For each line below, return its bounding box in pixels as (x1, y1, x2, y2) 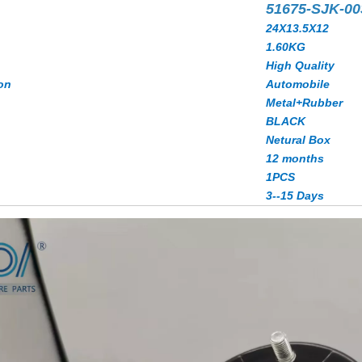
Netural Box (266, 133, 330, 146)
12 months (266, 152, 324, 165)
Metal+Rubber (266, 96, 343, 109)
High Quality (266, 59, 335, 72)
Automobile (266, 78, 330, 90)
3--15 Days (266, 189, 324, 202)
